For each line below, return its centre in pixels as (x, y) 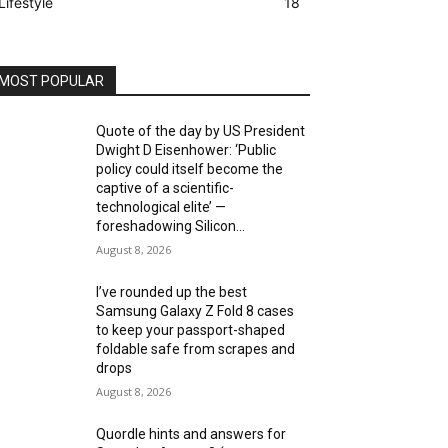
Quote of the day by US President (201, 131)
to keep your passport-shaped (191, 330)
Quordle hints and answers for (191, 434)
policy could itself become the (190, 169)
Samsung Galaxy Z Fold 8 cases (195, 311)
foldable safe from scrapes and (196, 349)
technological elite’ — (161, 207)
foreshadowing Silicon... (171, 226)
